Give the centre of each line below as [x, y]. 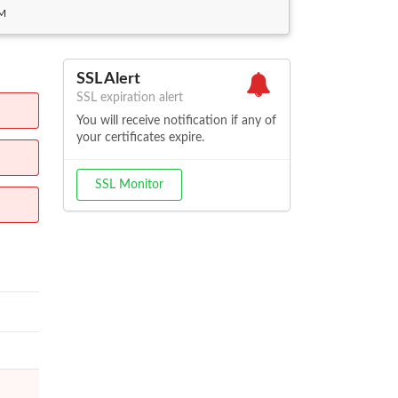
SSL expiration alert [129, 97]
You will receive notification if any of [176, 120]
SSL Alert [108, 79]
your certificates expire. [140, 137]
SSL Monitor [129, 185]
